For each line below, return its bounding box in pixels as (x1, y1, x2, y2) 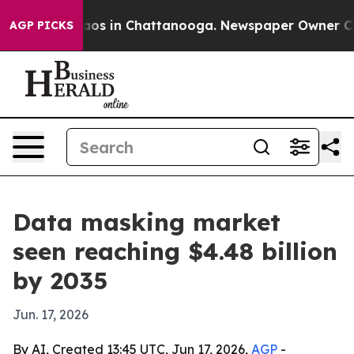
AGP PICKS (9, 18, 73, 32)
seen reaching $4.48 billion (13, 236, 337, 266)
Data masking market (13, 207, 281, 237)
